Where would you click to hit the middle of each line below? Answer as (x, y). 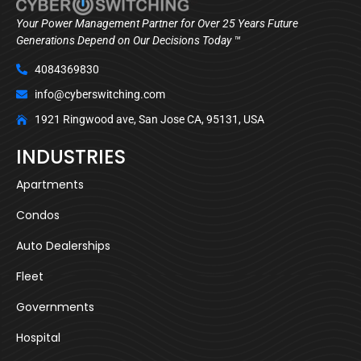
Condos (38, 215)
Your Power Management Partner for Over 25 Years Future (157, 24)
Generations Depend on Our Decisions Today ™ (129, 41)
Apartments (50, 184)
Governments (55, 307)
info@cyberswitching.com (100, 94)
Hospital (38, 337)
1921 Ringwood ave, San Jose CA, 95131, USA (149, 119)
